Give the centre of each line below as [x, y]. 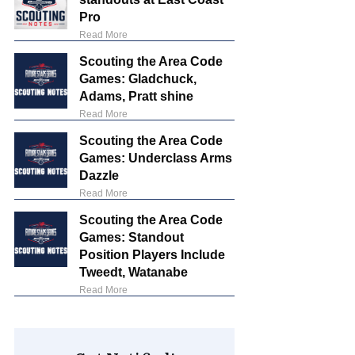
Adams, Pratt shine [137, 97]
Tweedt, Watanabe [134, 273]
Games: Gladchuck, [138, 79]
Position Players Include [153, 255]
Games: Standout [132, 238]
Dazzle [99, 176]
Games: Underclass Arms [156, 158]
